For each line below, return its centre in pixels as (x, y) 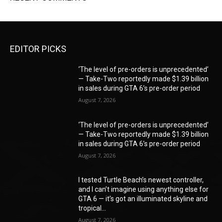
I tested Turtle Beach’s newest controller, (141, 180)
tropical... (92, 208)
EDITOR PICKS (38, 49)
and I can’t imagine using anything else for (144, 190)
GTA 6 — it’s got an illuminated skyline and (143, 199)
